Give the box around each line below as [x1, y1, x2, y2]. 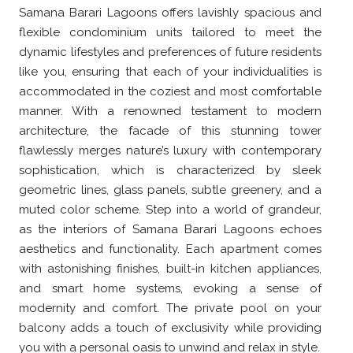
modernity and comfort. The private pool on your [19, 300, 321, 315]
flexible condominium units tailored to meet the [19, 24, 321, 39]
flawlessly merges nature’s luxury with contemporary [19, 143, 321, 158]
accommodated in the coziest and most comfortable [19, 84, 321, 98]
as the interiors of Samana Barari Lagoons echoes [19, 221, 321, 236]
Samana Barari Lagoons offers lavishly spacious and [19, 5, 321, 20]
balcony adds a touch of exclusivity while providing [19, 320, 321, 335]
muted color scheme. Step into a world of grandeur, [19, 202, 321, 217]
